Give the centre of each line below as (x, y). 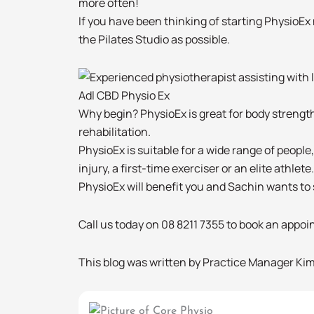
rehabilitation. (115, 132)
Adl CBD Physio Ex (124, 96)
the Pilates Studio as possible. (154, 40)
